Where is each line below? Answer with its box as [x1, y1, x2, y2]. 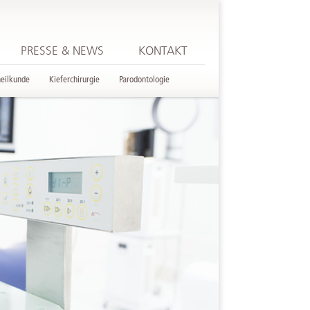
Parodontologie [119, 74, 170, 85]
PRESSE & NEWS [21, 44, 104, 58]
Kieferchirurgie [49, 74, 100, 85]
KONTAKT [138, 44, 188, 58]
